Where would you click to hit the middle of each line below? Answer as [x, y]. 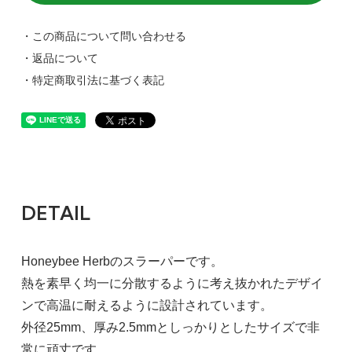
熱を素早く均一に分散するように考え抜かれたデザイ [172, 283]
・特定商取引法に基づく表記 [92, 80]
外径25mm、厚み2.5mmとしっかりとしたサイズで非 [170, 327]
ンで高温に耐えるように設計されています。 [147, 305]
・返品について [59, 58]
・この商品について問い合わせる [103, 36]
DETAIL [55, 213]
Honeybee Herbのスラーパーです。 [122, 261]
